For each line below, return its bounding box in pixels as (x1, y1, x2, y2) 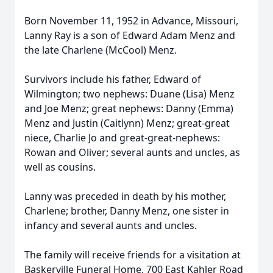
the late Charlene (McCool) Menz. (24, 43, 177, 57)
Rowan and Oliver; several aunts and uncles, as (24, 146, 240, 159)
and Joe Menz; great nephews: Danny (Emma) (24, 102, 233, 115)
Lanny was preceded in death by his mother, (24, 190, 226, 203)
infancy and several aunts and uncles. (24, 219, 197, 232)
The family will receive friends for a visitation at (24, 248, 241, 261)
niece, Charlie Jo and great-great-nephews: (24, 131, 220, 144)
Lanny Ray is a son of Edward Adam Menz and (24, 29, 235, 42)
